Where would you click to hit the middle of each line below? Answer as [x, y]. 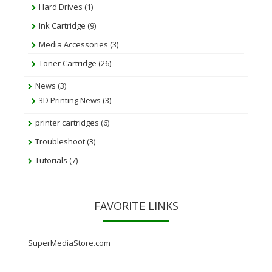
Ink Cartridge [62, 25]
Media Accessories [73, 44]
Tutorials [51, 160]
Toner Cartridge [68, 63]
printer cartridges [67, 123]
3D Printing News [70, 100]
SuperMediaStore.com [69, 243]
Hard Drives [61, 7]
